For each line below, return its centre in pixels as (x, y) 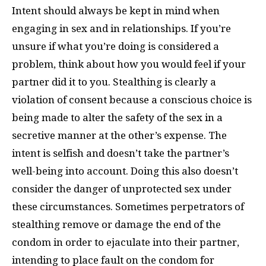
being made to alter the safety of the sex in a (117, 118)
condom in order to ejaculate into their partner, (126, 242)
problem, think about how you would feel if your (129, 64)
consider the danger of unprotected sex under (122, 189)
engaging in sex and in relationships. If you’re (121, 28)
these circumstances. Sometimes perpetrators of (128, 207)
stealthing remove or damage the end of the (116, 224)
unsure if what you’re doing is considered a (115, 46)
